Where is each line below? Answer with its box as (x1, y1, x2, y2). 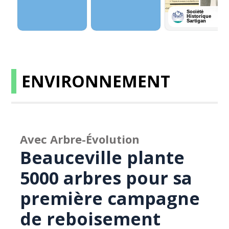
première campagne (20, 187, 200, 210)
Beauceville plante (20, 146, 185, 169)
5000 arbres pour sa (20, 166, 193, 190)
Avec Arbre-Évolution (20, 131, 140, 147)
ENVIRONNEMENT (21, 70, 171, 92)
